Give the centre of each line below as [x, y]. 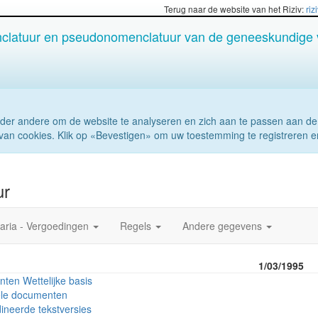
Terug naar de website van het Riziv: [235, 9]
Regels [137, 226]
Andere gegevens [224, 226]
